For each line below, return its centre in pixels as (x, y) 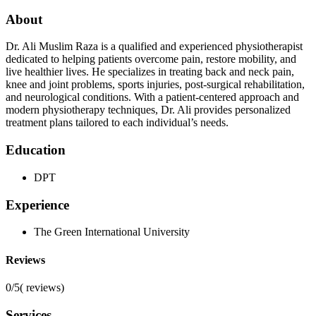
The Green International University (112, 232)
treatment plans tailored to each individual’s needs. (117, 123)
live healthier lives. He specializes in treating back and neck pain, (150, 72)
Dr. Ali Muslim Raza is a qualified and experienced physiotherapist (154, 47)
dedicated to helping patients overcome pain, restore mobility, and (151, 59)
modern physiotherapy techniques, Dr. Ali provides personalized (148, 110)
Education (36, 150)
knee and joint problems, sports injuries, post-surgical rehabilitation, (155, 85)
